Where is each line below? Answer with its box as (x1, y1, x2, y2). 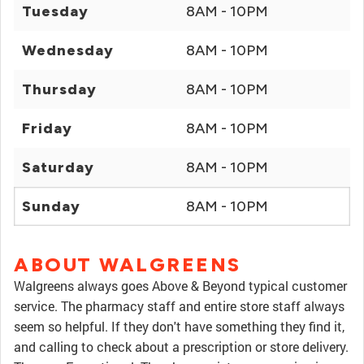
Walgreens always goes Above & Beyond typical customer (14, 277, 347, 294)
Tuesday (22, 2, 89, 20)
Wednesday (22, 41, 114, 59)
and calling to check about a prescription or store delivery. (14, 338, 349, 355)
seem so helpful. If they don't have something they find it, (14, 318, 344, 335)
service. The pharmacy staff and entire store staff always (14, 297, 344, 314)
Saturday (22, 158, 94, 176)
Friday (22, 119, 72, 137)
